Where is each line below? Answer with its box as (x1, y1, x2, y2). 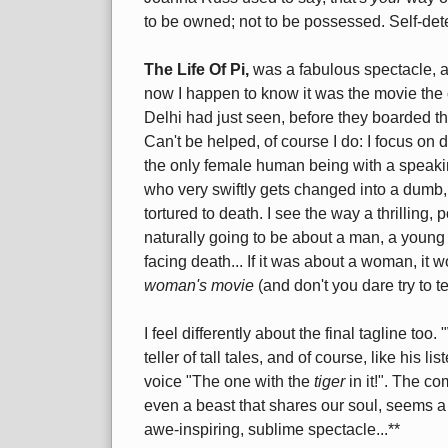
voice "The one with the (144, 373, 314, 391)
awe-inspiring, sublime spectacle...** (144, 421, 400, 439)
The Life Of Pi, (144, 61, 253, 79)
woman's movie (144, 277, 254, 295)
